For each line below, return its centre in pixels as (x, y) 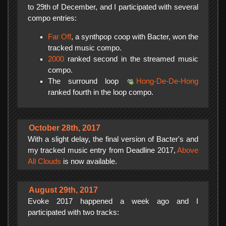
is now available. (89, 162)
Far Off (60, 37)
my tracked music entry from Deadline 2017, (102, 151)
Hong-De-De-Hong (167, 81)
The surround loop (87, 81)
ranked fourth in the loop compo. (101, 92)
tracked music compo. (85, 48)
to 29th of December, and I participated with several (113, 7)
